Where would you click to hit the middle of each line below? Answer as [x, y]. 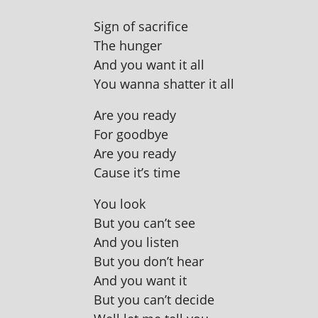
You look [120, 204]
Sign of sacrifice [141, 27]
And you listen [136, 242]
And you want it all [149, 65]
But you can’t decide [154, 300]
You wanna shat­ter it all [164, 84]
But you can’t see [144, 223]
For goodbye [131, 135]
